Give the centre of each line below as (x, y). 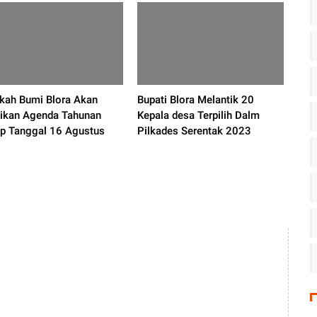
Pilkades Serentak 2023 (194, 131)
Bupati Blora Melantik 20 (195, 100)
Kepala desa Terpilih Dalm (198, 115)
